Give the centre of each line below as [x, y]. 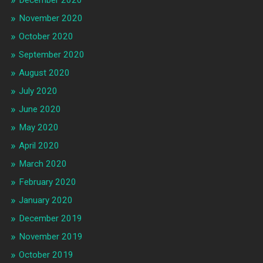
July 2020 [38, 91]
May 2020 [38, 127]
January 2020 [45, 200]
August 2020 [44, 73]
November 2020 [50, 18]
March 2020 [43, 163]
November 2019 [50, 236]
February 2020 [47, 182]
